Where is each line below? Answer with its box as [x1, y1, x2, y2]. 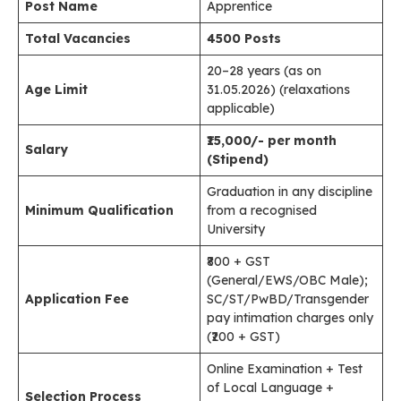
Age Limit [25, 81, 88, 98]
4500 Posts [207, 30, 281, 47]
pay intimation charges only [207, 310, 373, 326]
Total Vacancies [25, 30, 131, 47]
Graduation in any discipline [207, 183, 372, 200]
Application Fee [25, 291, 129, 307]
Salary [25, 141, 68, 158]
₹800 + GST [207, 253, 270, 269]
